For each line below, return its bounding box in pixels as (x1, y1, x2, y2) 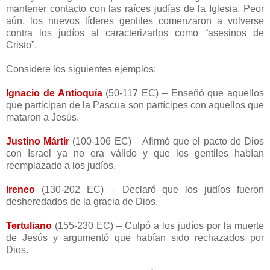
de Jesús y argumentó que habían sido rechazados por (6, 232, 264, 243)
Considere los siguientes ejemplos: (6, 63, 156, 74)
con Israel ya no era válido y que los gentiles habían (6, 148, 264, 159)
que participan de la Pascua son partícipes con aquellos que (6, 99, 264, 110)
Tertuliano (6, 220, 52, 231)
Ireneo (6, 184, 35, 195)
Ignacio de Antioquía (6, 87, 102, 98)
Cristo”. (6, 39, 37, 50)
